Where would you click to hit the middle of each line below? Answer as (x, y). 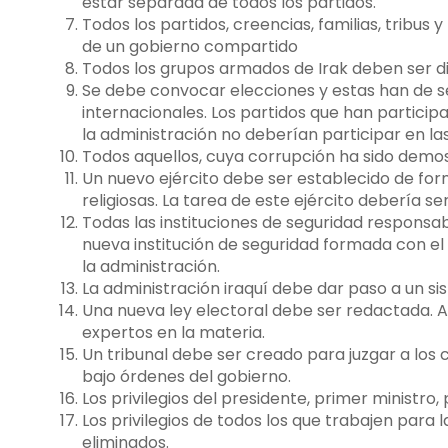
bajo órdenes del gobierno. (186, 376)
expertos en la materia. (173, 332)
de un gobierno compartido (190, 46)
